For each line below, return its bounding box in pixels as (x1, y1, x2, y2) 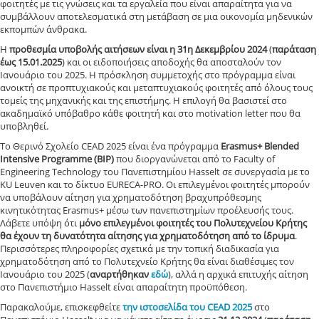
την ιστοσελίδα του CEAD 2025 (122, 300, 252, 313)
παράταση (272, 43, 316, 56)
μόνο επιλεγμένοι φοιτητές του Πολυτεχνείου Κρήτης (79, 216, 307, 229)
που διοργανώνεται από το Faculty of (114, 152, 275, 165)
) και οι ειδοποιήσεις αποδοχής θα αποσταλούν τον (62, 56, 281, 68)
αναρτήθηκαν (90, 268, 151, 281)
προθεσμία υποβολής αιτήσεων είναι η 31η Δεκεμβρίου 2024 (9, 43, 267, 56)
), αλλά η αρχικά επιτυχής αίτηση (168, 268, 308, 281)
